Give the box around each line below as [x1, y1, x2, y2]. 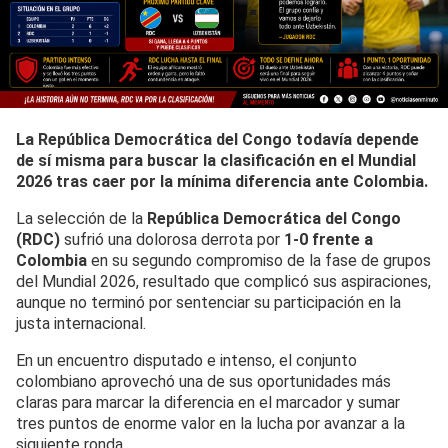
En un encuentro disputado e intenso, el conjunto [16, 351, 357, 371]
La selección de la [16, 209, 147, 229]
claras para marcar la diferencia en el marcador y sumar [16, 393, 400, 413]
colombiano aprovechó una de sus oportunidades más [16, 372, 391, 392]
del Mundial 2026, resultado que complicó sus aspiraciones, [16, 272, 431, 292]
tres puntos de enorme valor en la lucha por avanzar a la [16, 414, 405, 434]
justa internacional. [16, 314, 146, 334]
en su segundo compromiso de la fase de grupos [87, 251, 431, 271]
